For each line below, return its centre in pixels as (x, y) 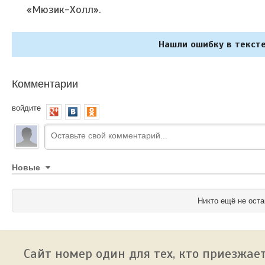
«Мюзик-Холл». (64, 9)
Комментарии (45, 83)
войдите (26, 107)
